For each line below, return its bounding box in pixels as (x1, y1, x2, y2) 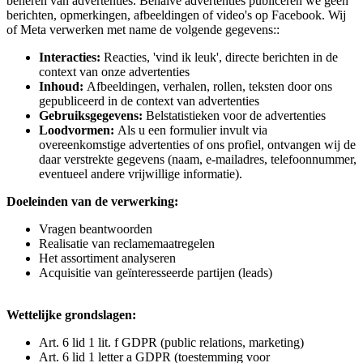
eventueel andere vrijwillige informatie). (39, 167, 242, 181)
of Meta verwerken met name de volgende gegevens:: (6, 23, 280, 37)
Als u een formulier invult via (114, 123, 267, 138)
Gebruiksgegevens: (39, 109, 143, 123)
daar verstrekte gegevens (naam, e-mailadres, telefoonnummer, (39, 152, 357, 167)
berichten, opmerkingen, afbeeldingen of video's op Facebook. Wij (6, 8, 346, 23)
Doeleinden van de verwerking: (6, 194, 178, 209)
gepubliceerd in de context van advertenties (39, 94, 259, 109)
